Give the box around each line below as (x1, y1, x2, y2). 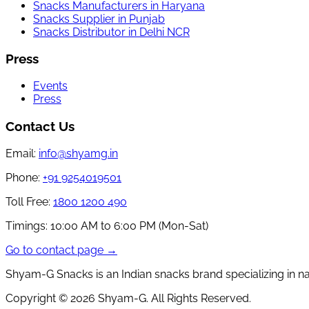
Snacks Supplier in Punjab (33, 12, 165, 26)
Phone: (6, 170, 40, 184)
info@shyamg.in (39, 146, 118, 160)
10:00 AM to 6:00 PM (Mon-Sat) (48, 219, 208, 232)
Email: (6, 146, 36, 160)
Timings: (6, 219, 48, 232)
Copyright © (6, 291, 70, 305)
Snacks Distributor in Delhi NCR (33, 25, 190, 39)
